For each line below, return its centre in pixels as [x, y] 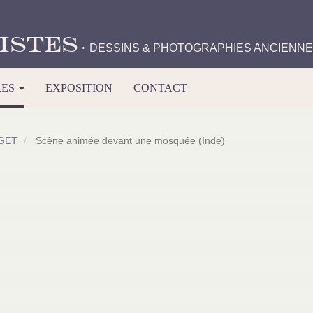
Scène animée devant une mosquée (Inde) [129, 141]
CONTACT [160, 88]
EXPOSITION [79, 88]
